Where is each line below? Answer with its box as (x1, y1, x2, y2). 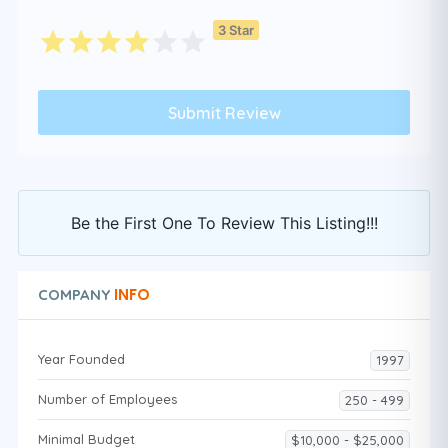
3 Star (218, 21, 254, 38)
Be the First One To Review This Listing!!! (70, 213, 378, 233)
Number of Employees (38, 391, 177, 407)
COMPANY (38, 285, 110, 304)
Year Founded (38, 351, 125, 367)
